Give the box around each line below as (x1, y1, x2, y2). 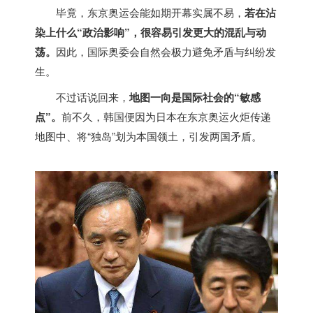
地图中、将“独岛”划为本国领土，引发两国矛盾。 (35, 128, 262, 143)
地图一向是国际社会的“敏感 (129, 89, 261, 105)
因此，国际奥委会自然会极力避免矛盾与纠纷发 (56, 43, 276, 59)
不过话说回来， (56, 89, 129, 104)
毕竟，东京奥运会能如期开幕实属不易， (56, 4, 245, 20)
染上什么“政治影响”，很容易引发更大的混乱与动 (35, 24, 266, 40)
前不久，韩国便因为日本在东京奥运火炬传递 (61, 108, 271, 124)
